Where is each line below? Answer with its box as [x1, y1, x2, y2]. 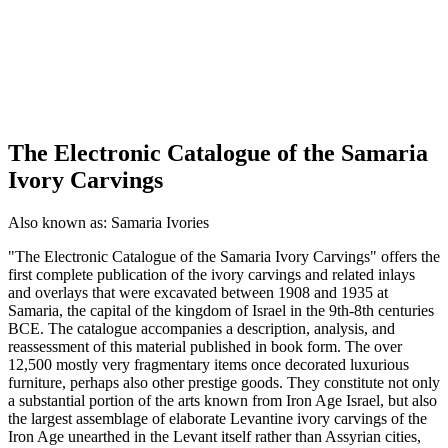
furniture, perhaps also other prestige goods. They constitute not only [8, 373, 440, 391]
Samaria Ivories [111, 213, 209, 231]
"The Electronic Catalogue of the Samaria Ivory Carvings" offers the [8, 247, 440, 265]
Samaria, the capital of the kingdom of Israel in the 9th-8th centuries [8, 301, 434, 319]
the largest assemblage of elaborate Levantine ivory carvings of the [8, 409, 427, 427]
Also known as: [8, 213, 111, 231]
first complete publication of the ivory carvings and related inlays [8, 265, 415, 283]
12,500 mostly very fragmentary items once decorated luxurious [8, 355, 409, 373]
